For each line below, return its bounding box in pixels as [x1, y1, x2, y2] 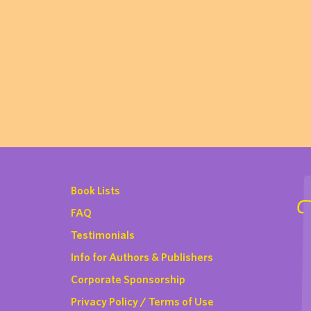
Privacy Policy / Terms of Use [71, 295, 214, 308]
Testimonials [71, 228, 135, 241]
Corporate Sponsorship [71, 273, 185, 285]
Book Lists [71, 184, 120, 196]
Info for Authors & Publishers [71, 251, 213, 263]
